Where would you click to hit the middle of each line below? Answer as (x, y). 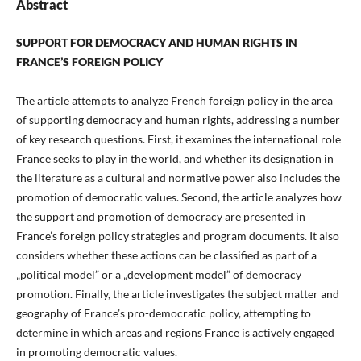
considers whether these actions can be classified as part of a (166, 255)
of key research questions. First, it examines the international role (178, 139)
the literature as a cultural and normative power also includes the (178, 178)
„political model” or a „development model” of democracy (158, 275)
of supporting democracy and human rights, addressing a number (178, 120)
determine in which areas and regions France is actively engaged (175, 333)
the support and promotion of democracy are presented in (160, 217)
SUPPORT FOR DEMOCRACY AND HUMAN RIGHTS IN (156, 43)
